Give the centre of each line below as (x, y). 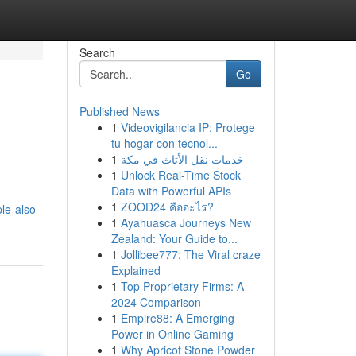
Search (97, 52)
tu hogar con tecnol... (164, 143)
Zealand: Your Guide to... (174, 238)
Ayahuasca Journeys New (186, 222)
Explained (135, 270)
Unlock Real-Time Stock (180, 175)
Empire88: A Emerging (177, 318)
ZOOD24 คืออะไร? (167, 207)
